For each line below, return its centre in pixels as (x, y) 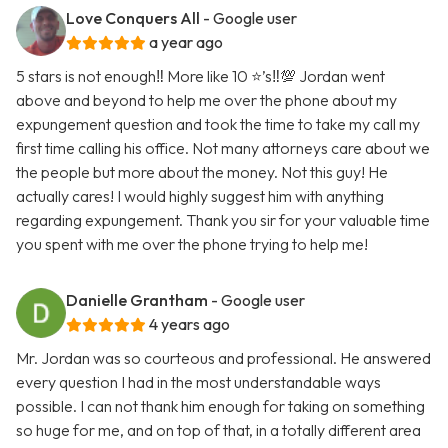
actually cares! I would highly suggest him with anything (200, 196)
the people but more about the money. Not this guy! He (202, 172)
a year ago (186, 42)
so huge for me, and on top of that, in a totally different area (218, 430)
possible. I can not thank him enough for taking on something (220, 406)
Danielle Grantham (137, 300)
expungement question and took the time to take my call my (218, 124)
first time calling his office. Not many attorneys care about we (223, 148)
